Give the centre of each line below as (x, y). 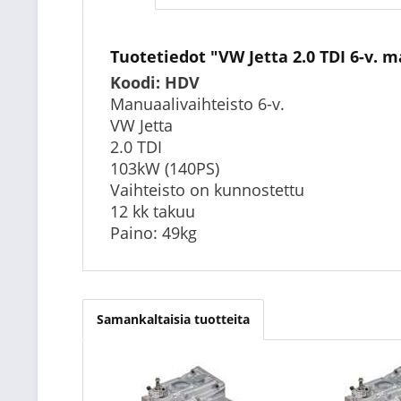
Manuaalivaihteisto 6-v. (197, 104)
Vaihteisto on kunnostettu (207, 190)
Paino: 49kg (154, 233)
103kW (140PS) (165, 168)
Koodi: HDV (155, 82)
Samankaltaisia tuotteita (173, 319)
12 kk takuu (153, 211)
